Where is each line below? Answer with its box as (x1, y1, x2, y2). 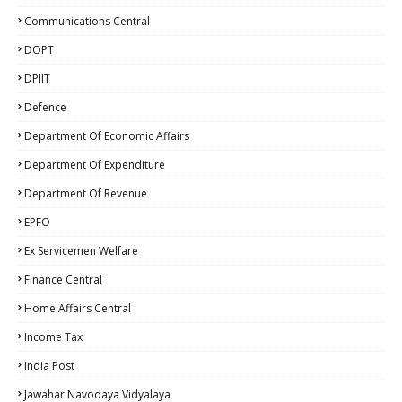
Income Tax (24, 329, 83, 345)
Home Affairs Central (24, 301, 131, 317)
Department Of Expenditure (24, 157, 165, 173)
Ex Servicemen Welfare (24, 243, 138, 259)
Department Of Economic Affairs (24, 128, 189, 144)
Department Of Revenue (24, 186, 147, 202)
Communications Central (24, 13, 150, 30)
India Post (24, 358, 74, 374)
